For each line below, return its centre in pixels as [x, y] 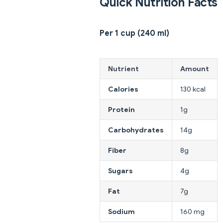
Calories [123, 89]
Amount [195, 68]
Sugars [120, 170]
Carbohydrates [136, 130]
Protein [121, 109]
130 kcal [193, 89]
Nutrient [123, 68]
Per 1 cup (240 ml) [134, 33]
